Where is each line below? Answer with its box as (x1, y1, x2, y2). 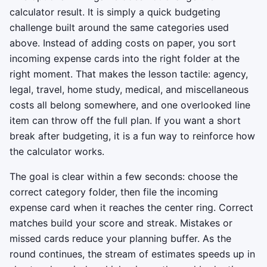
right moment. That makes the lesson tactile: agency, (10, 68, 248, 80)
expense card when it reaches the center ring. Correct (10, 201, 253, 214)
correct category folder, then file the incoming (10, 186, 218, 198)
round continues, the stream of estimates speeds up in (10, 248, 255, 260)
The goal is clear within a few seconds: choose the (10, 170, 238, 183)
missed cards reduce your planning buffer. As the (10, 232, 231, 245)
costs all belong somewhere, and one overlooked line (10, 99, 250, 111)
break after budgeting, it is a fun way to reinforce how (10, 130, 255, 142)
